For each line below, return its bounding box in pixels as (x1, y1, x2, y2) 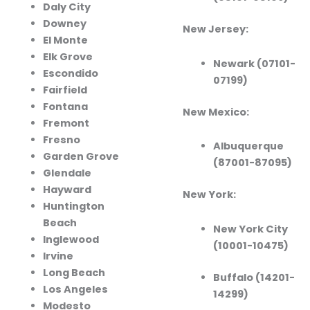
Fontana (42, 100, 88, 114)
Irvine (42, 249, 73, 264)
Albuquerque (212, 139, 284, 154)
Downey (42, 17, 86, 31)
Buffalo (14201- (212, 270, 295, 284)
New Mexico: (183, 104, 249, 119)
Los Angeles (42, 282, 108, 297)
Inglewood (42, 232, 99, 247)
